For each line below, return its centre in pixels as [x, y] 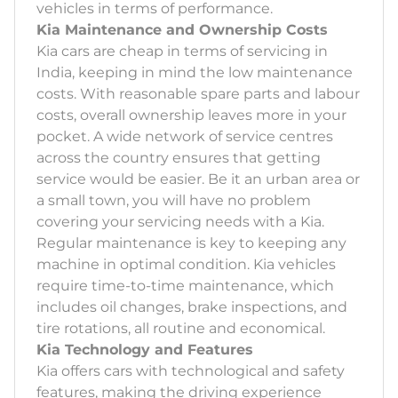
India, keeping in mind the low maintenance [195, 73]
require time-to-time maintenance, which [185, 286]
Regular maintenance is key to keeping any [191, 243]
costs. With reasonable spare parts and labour [198, 94]
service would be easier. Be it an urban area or [198, 179]
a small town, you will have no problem [174, 201]
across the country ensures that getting [179, 158]
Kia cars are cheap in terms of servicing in [182, 52]
